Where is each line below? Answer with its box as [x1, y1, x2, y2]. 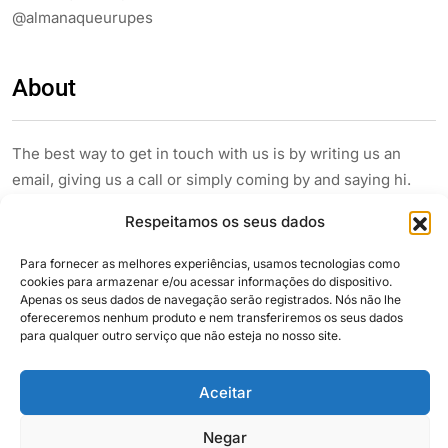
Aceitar [198, 382, 252, 402]
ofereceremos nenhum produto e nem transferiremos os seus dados [20, 310, 403, 325]
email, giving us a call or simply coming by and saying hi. [12, 170, 411, 190]
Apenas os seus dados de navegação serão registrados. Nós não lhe [20, 292, 401, 307]
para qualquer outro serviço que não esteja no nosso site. [20, 328, 341, 343]
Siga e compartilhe [15, 369, 155, 390]
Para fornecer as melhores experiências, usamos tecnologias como [20, 256, 400, 271]
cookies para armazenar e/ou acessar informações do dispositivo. [20, 274, 395, 289]
